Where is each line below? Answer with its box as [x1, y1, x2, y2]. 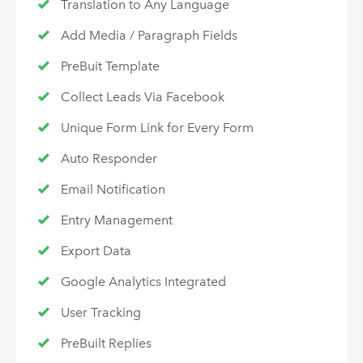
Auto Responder [60, 151, 157, 167]
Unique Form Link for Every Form [60, 120, 254, 136]
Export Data [60, 243, 131, 259]
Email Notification [60, 181, 165, 198]
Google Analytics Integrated [60, 274, 226, 290]
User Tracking [60, 305, 141, 321]
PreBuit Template [60, 58, 160, 75]
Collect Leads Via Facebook [60, 89, 224, 105]
